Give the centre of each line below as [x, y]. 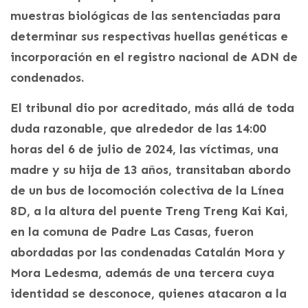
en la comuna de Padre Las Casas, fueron [132, 232]
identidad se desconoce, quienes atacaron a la [148, 294]
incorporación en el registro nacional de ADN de [154, 57]
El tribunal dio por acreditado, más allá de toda [152, 108]
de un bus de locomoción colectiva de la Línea [147, 191]
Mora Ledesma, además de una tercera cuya [142, 273]
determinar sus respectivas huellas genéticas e [149, 37]
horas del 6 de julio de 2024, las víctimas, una [144, 150]
